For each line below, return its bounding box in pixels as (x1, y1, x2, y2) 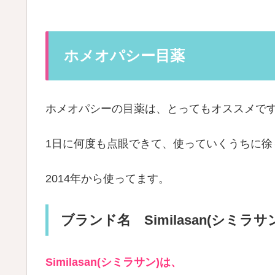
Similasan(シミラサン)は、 (45, 256, 182, 269)
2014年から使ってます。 (45, 172, 169, 185)
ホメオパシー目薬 (64, 47, 185, 64)
